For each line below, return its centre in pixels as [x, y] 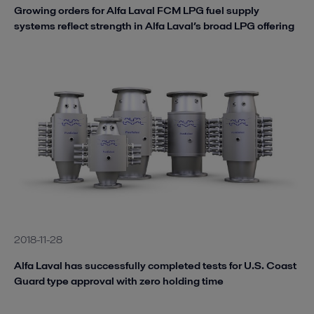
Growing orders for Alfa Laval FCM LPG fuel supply [137, 11]
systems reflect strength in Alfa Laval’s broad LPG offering [154, 26]
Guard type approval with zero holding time [119, 280]
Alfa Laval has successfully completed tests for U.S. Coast [155, 265]
